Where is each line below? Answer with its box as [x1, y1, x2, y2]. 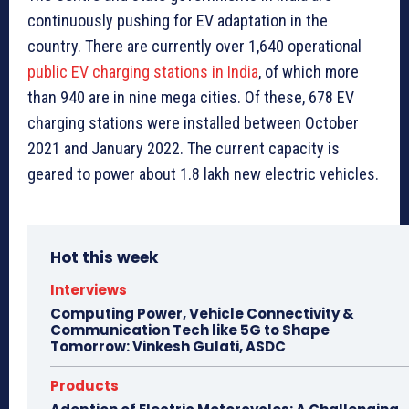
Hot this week [50, 246, 158, 269]
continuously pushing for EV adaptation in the [27, 11, 328, 31]
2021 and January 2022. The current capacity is [27, 139, 340, 159]
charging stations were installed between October [27, 113, 359, 133]
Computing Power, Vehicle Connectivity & [50, 304, 354, 324]
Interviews [50, 280, 127, 300]
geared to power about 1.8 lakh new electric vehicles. [27, 164, 379, 184]
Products [50, 376, 119, 396]
